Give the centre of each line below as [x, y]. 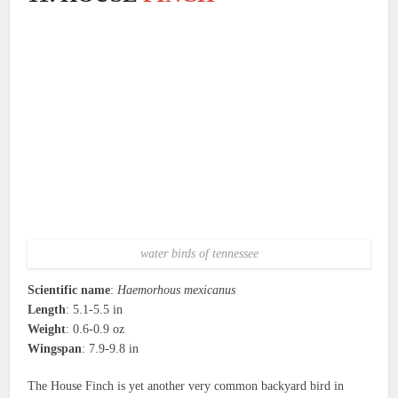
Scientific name [69, 291]
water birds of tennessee [199, 254]
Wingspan [55, 349]
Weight [47, 330]
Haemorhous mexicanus [177, 291]
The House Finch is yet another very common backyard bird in [186, 386]
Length [47, 310]
